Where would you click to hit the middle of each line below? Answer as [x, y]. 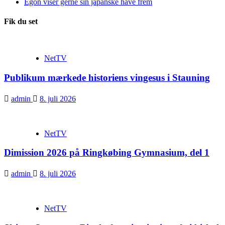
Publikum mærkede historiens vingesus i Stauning [107, 77]
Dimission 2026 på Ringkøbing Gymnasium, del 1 [107, 153]
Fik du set [21, 21]
